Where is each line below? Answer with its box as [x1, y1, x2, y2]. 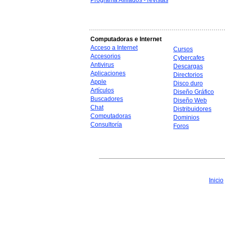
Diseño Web [173, 97, 207, 104]
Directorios [173, 71, 203, 78]
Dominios [173, 114, 199, 121]
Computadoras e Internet [90, 36, 162, 43]
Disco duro [173, 80, 203, 87]
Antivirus [90, 61, 114, 68]
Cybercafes [173, 54, 204, 61]
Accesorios [90, 53, 121, 60]
